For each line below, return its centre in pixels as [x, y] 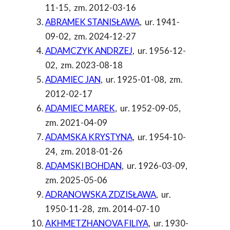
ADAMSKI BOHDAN [83, 166]
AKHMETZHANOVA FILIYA [97, 223]
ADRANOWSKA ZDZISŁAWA [100, 195]
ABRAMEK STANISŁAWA [92, 22]
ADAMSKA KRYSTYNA [89, 137]
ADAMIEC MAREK [80, 108]
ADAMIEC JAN [73, 80]
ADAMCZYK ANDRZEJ [89, 51]
